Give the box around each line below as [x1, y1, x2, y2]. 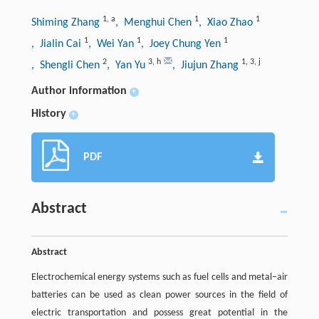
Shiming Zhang [31, 16, 103, 28]
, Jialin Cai [31, 38, 84, 50]
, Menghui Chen [115, 16, 194, 28]
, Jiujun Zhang [172, 59, 241, 71]
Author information [31, 85, 127, 97]
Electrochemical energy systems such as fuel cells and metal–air [31, 271, 288, 283]
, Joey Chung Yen [140, 38, 224, 50]
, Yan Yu [106, 59, 148, 71]
